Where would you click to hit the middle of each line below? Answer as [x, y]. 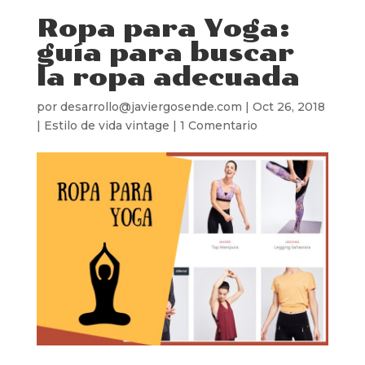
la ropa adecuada [168, 77]
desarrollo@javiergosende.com [151, 106]
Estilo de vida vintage [106, 125]
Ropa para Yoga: [163, 28]
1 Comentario [218, 125]
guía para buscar [165, 53]
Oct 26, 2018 [288, 106]
